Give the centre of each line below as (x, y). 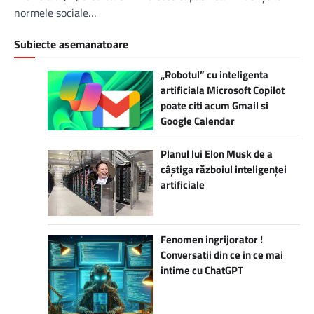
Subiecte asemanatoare (71, 44)
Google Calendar (198, 121)
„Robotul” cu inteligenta (214, 74)
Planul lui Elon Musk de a (217, 153)
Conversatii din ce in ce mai (222, 254)
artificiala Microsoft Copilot (223, 90)
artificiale (183, 184)
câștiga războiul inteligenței (224, 169)
